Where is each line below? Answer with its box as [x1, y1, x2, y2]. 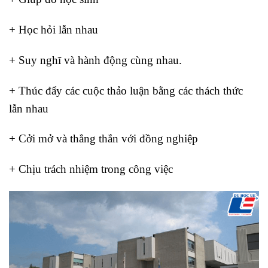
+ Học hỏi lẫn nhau [9, 23, 98, 36]
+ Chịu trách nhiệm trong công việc [9, 163, 173, 176]
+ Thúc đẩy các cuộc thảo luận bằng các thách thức [9, 84, 243, 97]
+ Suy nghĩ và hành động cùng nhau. [9, 53, 182, 66]
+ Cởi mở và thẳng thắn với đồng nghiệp [9, 132, 198, 145]
